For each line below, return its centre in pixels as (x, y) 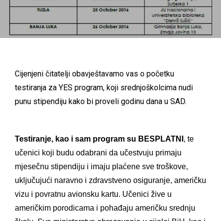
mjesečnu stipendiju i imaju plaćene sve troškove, (101, 166)
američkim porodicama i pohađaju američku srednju (105, 208)
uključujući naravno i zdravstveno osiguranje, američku (110, 180)
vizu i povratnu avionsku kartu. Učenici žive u (93, 194)
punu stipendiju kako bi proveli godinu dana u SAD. (102, 102)
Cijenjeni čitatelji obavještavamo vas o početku (94, 74)
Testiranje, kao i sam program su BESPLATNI (99, 139)
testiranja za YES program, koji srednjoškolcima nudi (104, 88)
